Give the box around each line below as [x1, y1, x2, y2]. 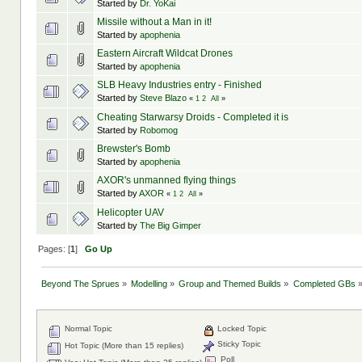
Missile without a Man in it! [96, 16, 212, 28]
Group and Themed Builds [179, 278, 284, 288]
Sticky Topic [214, 339, 261, 349]
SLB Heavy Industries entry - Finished [96, 79, 262, 91]
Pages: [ [37, 244, 70, 255]
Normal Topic [61, 324, 112, 334]
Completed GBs [293, 278, 356, 288]
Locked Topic [214, 324, 267, 334]
